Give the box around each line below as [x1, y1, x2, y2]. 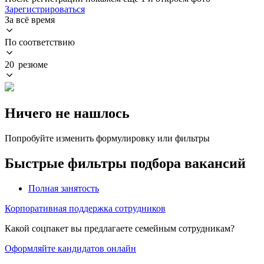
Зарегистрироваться [5, 4, 85, 14]
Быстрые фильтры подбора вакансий [5, 155, 246, 171]
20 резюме [5, 59, 48, 70]
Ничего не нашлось [5, 105, 130, 121]
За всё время [5, 14, 55, 25]
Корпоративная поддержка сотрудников [5, 203, 166, 213]
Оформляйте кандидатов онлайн [5, 243, 136, 253]
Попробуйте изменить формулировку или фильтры [5, 133, 210, 143]
